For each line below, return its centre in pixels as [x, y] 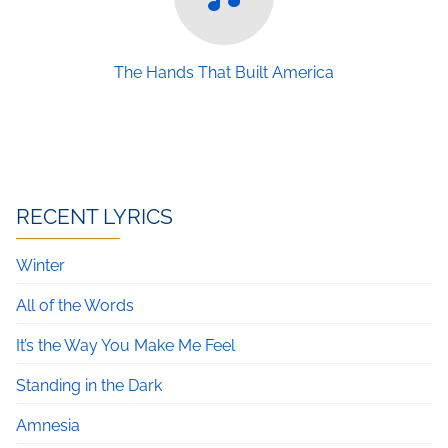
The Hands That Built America [224, 72]
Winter [40, 265]
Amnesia [48, 425]
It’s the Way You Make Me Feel [125, 345]
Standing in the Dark [89, 385]
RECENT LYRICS [94, 216]
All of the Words [75, 305]
